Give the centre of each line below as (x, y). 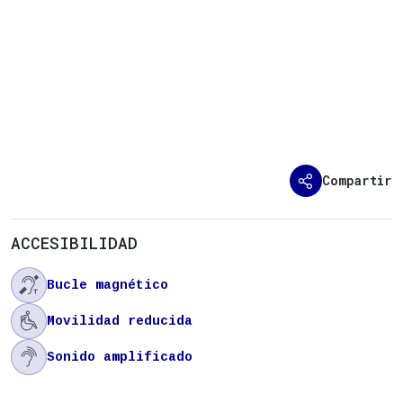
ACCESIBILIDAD (74, 243)
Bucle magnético (107, 285)
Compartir (357, 180)
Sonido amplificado (120, 357)
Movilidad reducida (120, 321)
